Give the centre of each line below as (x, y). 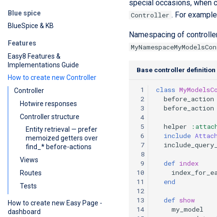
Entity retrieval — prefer (62, 130)
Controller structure (50, 116)
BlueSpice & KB (31, 26)
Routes (31, 173)
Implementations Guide (43, 65)
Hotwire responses (48, 103)
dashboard (24, 212)
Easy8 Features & (34, 56)
